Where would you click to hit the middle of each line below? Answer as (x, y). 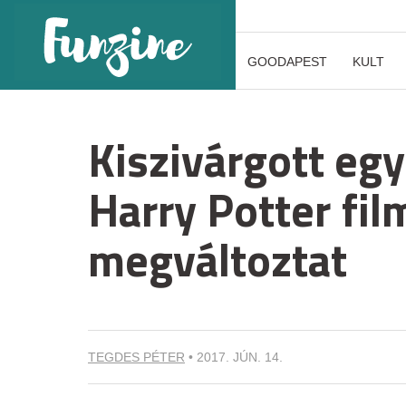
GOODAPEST (287, 62)
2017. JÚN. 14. (240, 357)
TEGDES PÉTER (136, 357)
